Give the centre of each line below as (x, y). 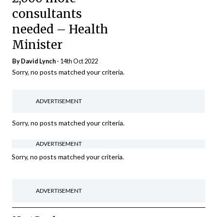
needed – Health (60, 29)
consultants (47, 14)
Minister (39, 45)
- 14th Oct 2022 (77, 61)
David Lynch (38, 61)
